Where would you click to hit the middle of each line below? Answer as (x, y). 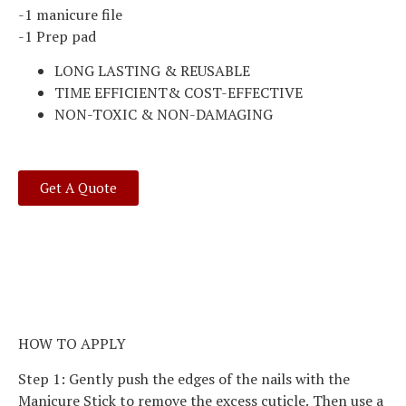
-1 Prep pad (57, 37)
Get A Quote (78, 188)
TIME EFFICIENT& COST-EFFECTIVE (179, 93)
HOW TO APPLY (72, 344)
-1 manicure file (70, 15)
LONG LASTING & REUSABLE (152, 71)
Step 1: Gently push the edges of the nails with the (184, 378)
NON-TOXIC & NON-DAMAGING (164, 115)
